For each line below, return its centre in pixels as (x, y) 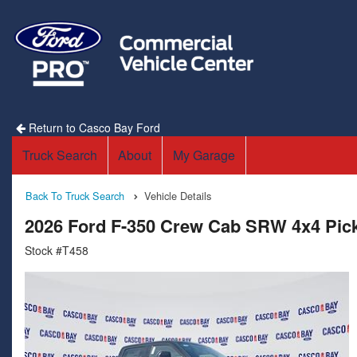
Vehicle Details (178, 196)
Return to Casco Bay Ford (92, 127)
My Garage (204, 155)
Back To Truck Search (75, 196)
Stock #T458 (57, 251)
